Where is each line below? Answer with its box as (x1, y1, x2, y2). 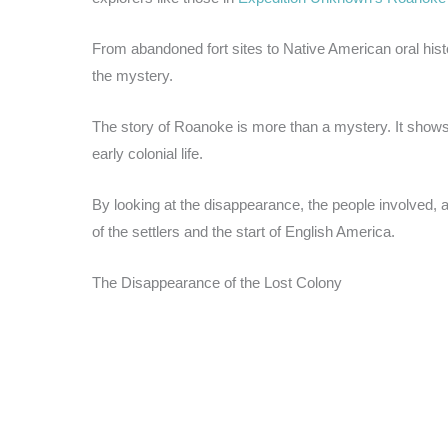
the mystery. (92, 66, 173, 84)
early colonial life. (92, 144, 203, 162)
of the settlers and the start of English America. (92, 222, 395, 240)
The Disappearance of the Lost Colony (92, 273, 342, 291)
